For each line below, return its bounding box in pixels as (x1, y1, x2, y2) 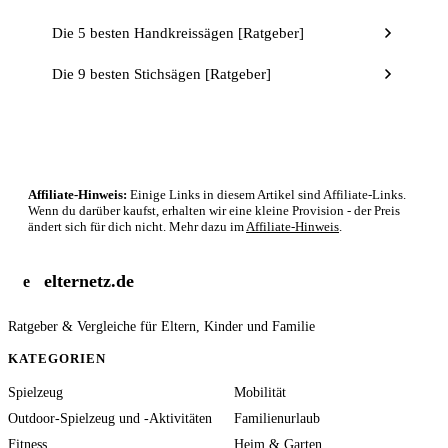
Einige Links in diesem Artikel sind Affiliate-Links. (127, 186, 406, 202)
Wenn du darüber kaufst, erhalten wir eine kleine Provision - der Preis (28, 202, 400, 218)
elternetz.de (44, 271, 134, 292)
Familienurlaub (234, 410, 320, 426)
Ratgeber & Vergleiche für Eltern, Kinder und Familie (8, 318, 315, 334)
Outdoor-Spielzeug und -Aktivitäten (8, 410, 212, 426)
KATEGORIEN (8, 350, 107, 366)
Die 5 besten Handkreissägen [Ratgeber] (52, 24, 304, 41)
